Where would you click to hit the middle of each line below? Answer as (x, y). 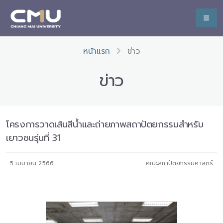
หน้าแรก (97, 51)
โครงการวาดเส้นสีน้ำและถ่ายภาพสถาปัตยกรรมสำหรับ (105, 124)
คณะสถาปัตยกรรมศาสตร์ (179, 163)
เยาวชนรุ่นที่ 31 (33, 138)
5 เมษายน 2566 (32, 163)
